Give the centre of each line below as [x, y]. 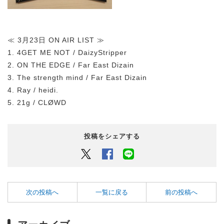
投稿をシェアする [112, 136]
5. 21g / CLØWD [37, 103]
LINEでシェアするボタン [174, 153]
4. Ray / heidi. [33, 90]
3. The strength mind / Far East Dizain [77, 78]
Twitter [103, 153]
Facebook [129, 153]
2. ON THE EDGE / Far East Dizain [71, 65]
